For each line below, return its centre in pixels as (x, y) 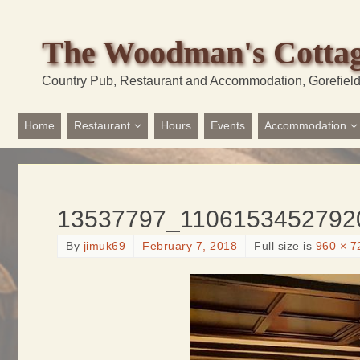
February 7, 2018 (190, 246)
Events (228, 125)
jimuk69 (104, 246)
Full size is (285, 246)
